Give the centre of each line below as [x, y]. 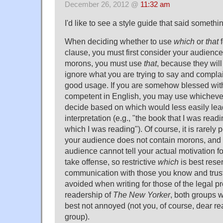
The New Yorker [142, 195]
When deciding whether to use [119, 42]
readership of [89, 195]
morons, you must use [104, 63]
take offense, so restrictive [111, 162]
